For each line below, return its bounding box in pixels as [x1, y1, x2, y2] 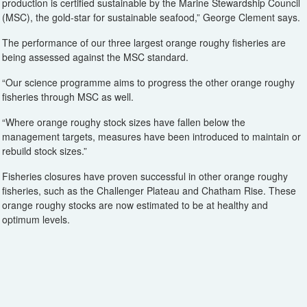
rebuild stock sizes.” [2, 144, 87, 158]
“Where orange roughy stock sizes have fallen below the [2, 115, 245, 130]
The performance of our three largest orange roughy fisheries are [2, 36, 286, 50]
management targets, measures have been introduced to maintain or [2, 130, 301, 144]
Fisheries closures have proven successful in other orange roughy [2, 169, 288, 184]
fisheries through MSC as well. [2, 90, 134, 104]
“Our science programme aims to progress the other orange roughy [2, 75, 295, 90]
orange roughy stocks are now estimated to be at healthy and [2, 198, 268, 212]
